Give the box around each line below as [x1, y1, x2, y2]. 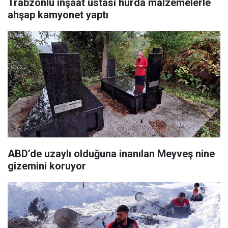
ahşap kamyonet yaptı [8, 9, 108, 21]
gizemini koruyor [8, 160, 86, 173]
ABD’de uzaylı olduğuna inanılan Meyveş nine [8, 148, 215, 160]
